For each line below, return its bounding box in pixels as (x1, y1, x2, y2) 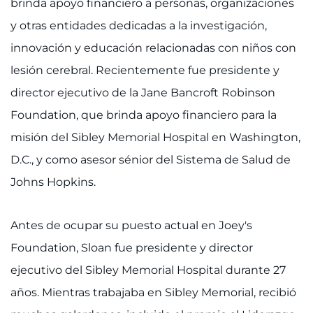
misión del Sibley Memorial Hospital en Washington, (10, 131, 300, 144)
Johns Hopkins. (10, 175, 99, 189)
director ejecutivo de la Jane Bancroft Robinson (10, 86, 275, 99)
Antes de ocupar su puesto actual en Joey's (10, 219, 252, 232)
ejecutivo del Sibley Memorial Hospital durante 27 (10, 263, 286, 277)
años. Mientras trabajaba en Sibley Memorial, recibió (10, 286, 296, 299)
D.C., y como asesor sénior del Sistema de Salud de (10, 153, 291, 166)
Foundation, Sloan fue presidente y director (10, 241, 253, 254)
